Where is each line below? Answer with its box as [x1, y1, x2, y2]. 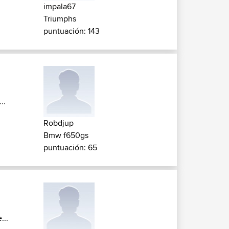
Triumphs [43, 13, 76, 25]
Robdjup [43, 117, 74, 129]
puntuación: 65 [43, 142, 97, 153]
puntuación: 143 [43, 25, 100, 37]
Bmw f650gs [43, 129, 88, 141]
